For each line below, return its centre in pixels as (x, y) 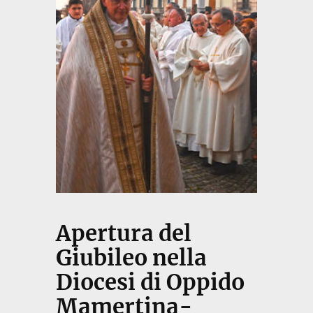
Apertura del (123, 234)
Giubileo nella (131, 258)
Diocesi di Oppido (150, 283)
